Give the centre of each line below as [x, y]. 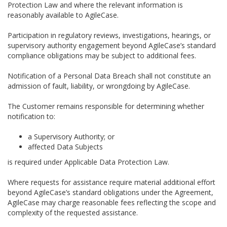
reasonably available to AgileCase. [63, 15]
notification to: [31, 116]
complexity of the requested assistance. [73, 213]
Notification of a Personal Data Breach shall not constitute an [109, 76]
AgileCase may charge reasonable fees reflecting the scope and [112, 202]
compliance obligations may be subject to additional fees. [102, 55]
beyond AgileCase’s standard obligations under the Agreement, [110, 192]
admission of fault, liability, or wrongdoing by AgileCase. [99, 86]
